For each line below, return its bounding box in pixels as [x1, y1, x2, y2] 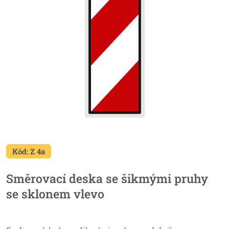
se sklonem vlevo [6, 186, 104, 201]
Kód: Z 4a [12, 146, 45, 156]
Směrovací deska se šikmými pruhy [6, 170, 208, 186]
